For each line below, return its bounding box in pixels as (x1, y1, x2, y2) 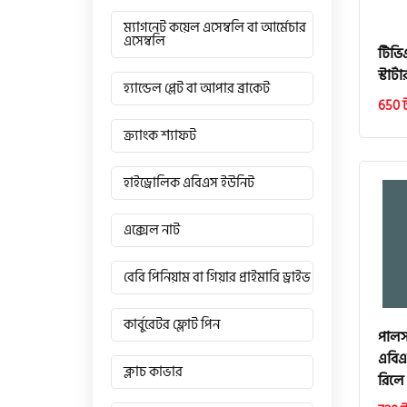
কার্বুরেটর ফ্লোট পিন (124, 313, 220, 336)
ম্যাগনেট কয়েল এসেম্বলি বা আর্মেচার (124, 16, 306, 39)
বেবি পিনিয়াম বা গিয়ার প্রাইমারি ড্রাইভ (124, 266, 311, 289)
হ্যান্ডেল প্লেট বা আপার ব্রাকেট (124, 77, 270, 100)
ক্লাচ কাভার (124, 361, 183, 383)
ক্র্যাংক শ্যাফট (124, 124, 196, 147)
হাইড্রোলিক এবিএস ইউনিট (124, 172, 254, 194)
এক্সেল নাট (124, 219, 180, 242)
